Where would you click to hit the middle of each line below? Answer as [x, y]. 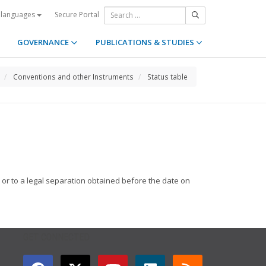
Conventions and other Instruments [73, 77]
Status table [167, 77]
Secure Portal [77, 14]
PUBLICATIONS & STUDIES [145, 42]
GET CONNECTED [56, 237]
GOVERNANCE [44, 42]
